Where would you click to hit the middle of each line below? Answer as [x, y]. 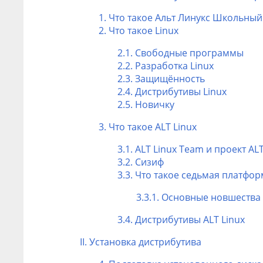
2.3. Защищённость [161, 78]
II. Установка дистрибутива [141, 242]
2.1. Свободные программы [181, 53]
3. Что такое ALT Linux [148, 127]
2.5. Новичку [146, 104]
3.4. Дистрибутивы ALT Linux [181, 219]
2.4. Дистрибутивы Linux [172, 91]
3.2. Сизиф [141, 162]
